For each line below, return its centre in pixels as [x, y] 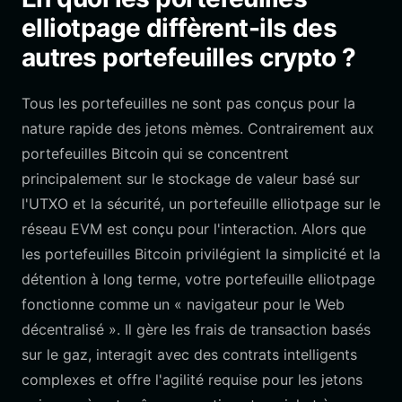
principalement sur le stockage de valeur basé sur [191, 179]
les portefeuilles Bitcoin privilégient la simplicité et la [201, 254]
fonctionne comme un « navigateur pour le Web [183, 304]
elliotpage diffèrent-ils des [179, 28]
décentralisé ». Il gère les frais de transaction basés [196, 329]
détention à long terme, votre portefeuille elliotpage [198, 279]
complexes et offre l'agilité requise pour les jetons [192, 380]
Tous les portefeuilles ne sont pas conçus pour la [188, 103]
